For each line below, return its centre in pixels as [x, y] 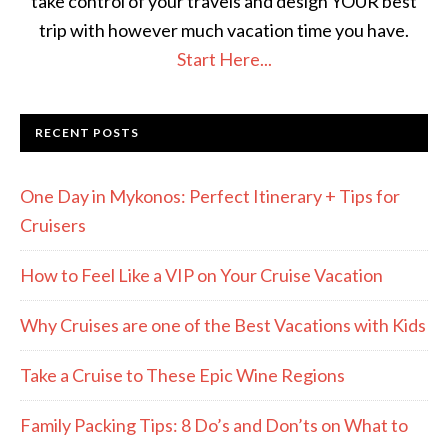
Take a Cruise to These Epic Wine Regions [182, 374]
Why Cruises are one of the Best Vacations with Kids [223, 324]
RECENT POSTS [87, 132]
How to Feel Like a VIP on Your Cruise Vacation [201, 274]
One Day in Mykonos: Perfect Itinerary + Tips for [210, 195]
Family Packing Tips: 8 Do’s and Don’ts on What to [214, 424]
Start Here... [224, 58]
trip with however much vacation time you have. [224, 29]
